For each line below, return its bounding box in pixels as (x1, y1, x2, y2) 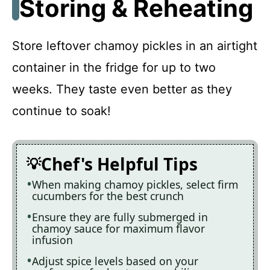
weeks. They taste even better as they (12, 81, 232, 96)
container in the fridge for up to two (12, 60, 216, 75)
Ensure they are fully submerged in (32, 209, 208, 224)
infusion (32, 232, 73, 247)
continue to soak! (12, 103, 111, 118)
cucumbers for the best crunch (32, 188, 184, 203)
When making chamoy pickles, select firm (32, 177, 238, 192)
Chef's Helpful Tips (41, 152, 198, 175)
